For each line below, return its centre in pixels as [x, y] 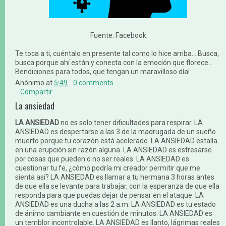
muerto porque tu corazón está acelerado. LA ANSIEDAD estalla [116, 140]
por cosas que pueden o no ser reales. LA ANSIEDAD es [102, 159]
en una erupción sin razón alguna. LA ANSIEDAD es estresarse [114, 150]
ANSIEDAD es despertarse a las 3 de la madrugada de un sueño [116, 131]
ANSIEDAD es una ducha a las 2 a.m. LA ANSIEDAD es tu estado [116, 204]
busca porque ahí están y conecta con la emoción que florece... [114, 62]
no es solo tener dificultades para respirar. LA [131, 122]
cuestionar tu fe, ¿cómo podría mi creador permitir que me [108, 168]
